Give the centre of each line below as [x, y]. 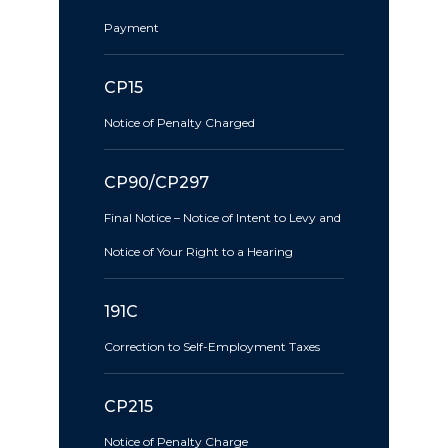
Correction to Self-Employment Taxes [212, 346]
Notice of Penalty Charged [179, 122]
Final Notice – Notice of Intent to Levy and [222, 217]
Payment [131, 27]
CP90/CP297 [156, 182]
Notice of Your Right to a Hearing [198, 251]
